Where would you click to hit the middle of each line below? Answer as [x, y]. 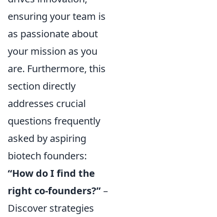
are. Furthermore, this [57, 69]
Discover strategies [51, 208]
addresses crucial [47, 104]
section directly [42, 86]
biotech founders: [47, 156]
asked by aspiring [47, 139]
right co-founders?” [54, 191]
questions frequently [54, 121]
